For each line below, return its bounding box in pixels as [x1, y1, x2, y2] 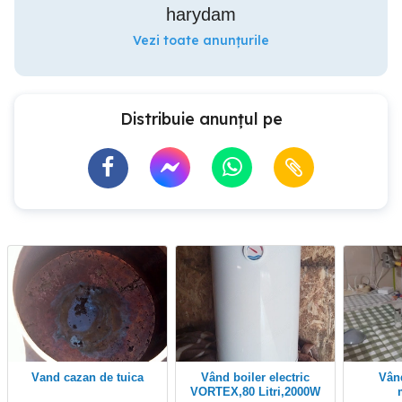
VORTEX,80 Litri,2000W [190, 385, 321, 398]
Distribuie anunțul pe [119, 109, 283, 129]
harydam [166, 4, 236, 24]
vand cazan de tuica [39, 371, 144, 384]
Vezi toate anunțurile [133, 32, 269, 48]
